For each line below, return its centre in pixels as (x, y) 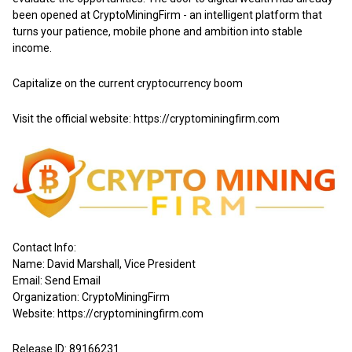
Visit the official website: (73, 118)
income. (32, 48)
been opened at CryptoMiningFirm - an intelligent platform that (167, 15)
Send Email (73, 281)
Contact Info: (44, 248)
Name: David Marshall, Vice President (104, 264)
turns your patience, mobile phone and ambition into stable (158, 31)
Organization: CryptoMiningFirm (91, 297)
